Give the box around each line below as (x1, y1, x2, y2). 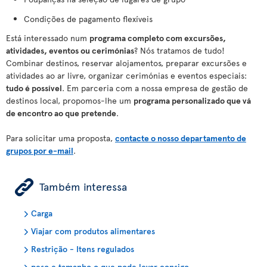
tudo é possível (6, 82, 62, 94)
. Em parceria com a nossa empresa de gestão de (62, 82, 248, 94)
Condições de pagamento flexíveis (24, 13, 153, 24)
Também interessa (39, 179, 127, 194)
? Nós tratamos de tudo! (134, 45, 225, 56)
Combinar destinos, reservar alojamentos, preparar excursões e (6, 57, 247, 69)
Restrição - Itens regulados (31, 243, 134, 254)
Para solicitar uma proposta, (6, 132, 115, 144)
